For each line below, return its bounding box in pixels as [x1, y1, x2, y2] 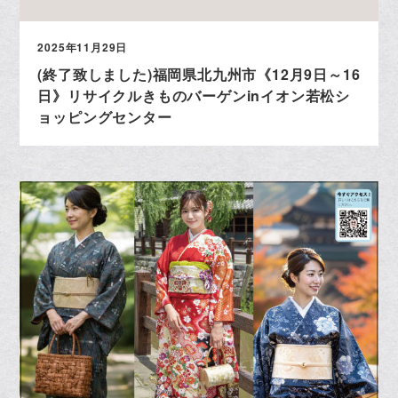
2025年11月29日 [37, 38, 128, 55]
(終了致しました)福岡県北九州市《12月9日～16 [37, 63, 361, 84]
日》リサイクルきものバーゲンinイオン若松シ [37, 84, 351, 106]
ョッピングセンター [37, 106, 172, 127]
